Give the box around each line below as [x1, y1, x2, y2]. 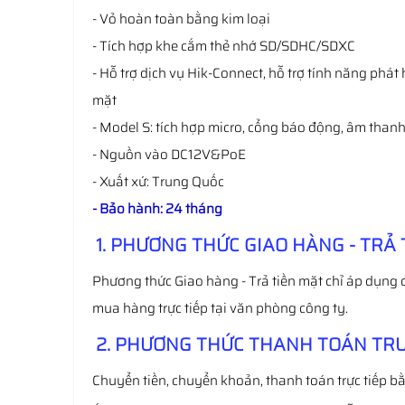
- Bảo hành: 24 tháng [92, 198, 222, 220]
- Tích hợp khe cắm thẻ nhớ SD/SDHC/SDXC [92, 35, 355, 57]
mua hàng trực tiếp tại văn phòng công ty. [92, 297, 348, 319]
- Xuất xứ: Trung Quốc [92, 171, 224, 193]
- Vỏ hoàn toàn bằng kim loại [92, 8, 270, 30]
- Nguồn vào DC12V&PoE [92, 144, 246, 165]
